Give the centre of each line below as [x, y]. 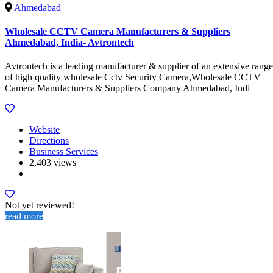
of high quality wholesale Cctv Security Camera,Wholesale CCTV [133, 77]
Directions [49, 141]
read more [24, 216]
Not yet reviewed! [40, 205]
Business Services [64, 152]
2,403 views [53, 163]
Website [44, 130]
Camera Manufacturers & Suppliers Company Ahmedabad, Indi [127, 88]
